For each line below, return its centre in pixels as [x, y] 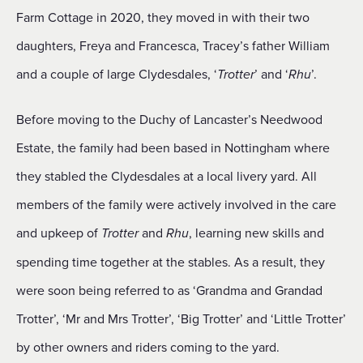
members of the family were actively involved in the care [176, 204]
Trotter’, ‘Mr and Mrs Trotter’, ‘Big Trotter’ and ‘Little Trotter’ [181, 318]
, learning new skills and [256, 233]
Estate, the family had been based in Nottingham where [173, 147]
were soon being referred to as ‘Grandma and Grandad [169, 290]
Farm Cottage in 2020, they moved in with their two [163, 17]
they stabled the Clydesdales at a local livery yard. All [167, 176]
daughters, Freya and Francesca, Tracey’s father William [173, 45]
